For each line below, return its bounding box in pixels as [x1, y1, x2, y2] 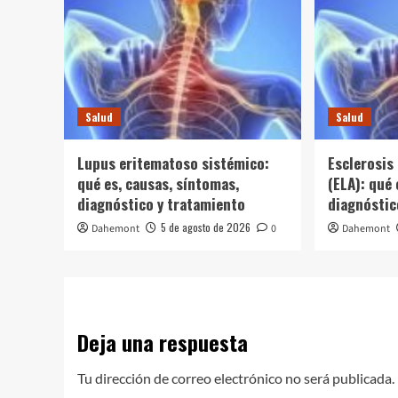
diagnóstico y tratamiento [77, 192, 245, 215]
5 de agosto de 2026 [161, 219, 251, 235]
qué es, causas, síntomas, [77, 171, 239, 195]
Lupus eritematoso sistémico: [77, 151, 269, 174]
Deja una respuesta [77, 325, 248, 358]
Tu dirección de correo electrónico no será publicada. [77, 369, 394, 386]
